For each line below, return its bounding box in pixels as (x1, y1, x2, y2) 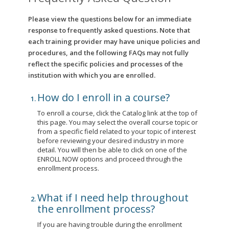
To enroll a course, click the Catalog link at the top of (37, 108, 197, 118)
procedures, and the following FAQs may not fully (28, 48, 189, 57)
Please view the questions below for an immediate (28, 14, 192, 24)
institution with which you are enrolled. (28, 71, 155, 80)
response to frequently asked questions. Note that (28, 26, 190, 35)
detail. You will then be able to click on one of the (37, 145, 187, 154)
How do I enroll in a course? (37, 90, 170, 104)
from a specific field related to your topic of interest (37, 127, 196, 136)
